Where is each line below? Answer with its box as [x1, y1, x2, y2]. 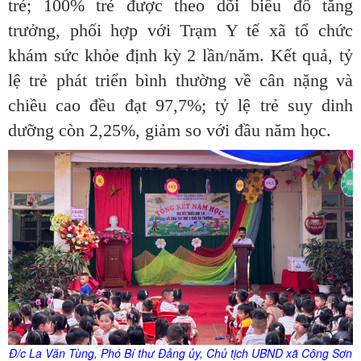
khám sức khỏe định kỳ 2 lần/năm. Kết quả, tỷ [8, 45, 353, 66]
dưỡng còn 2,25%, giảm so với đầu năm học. [8, 120, 331, 141]
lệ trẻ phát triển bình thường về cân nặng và [8, 70, 353, 91]
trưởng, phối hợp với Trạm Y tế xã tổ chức [8, 20, 353, 41]
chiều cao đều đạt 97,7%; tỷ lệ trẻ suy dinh [8, 95, 353, 116]
